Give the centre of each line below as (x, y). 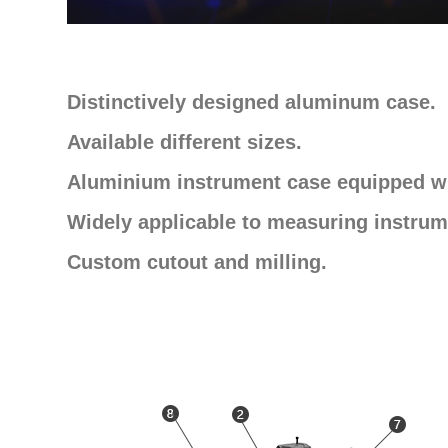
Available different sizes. (184, 142)
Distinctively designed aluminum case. (251, 102)
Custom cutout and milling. (197, 262)
